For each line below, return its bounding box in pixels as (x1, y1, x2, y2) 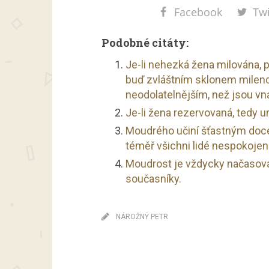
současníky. (125, 172, 181, 185)
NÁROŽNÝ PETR (116, 213, 168, 221)
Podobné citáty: (101, 35, 189, 50)
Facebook (174, 5, 222, 19)
